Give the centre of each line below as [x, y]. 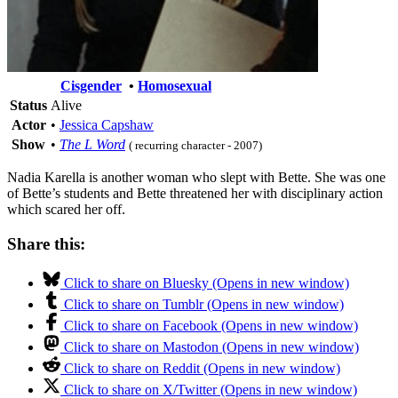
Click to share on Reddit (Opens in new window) [202, 369]
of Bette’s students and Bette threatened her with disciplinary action [195, 193]
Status [28, 105]
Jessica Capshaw [107, 124]
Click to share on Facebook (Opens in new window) [211, 326]
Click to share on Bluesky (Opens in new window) [207, 283]
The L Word [92, 144]
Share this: [46, 243]
